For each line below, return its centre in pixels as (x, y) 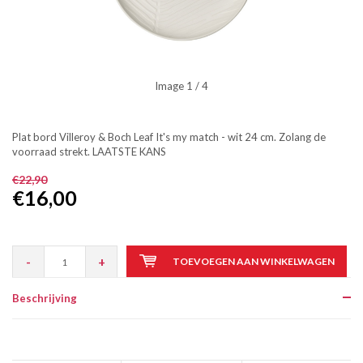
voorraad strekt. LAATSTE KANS (89, 152)
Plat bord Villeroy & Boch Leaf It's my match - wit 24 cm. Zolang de (169, 137)
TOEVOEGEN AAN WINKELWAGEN (253, 261)
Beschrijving (45, 298)
